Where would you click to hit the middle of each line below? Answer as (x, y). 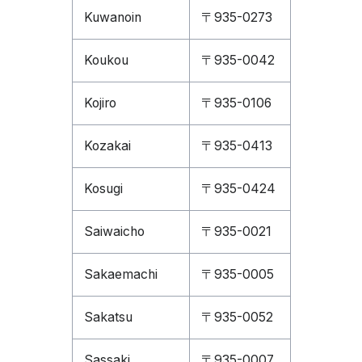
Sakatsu (108, 317)
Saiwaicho (114, 232)
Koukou (106, 60)
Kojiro (100, 103)
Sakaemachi (120, 274)
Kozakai (107, 146)
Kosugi (103, 189)
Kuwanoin (112, 17)
